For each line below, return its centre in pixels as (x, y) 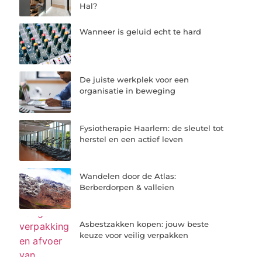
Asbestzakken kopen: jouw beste (144, 224)
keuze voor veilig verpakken (134, 235)
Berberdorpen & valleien (127, 187)
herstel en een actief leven (132, 139)
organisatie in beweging (128, 91)
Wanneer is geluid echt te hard (141, 32)
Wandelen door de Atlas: (128, 176)
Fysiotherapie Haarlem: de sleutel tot (152, 128)
